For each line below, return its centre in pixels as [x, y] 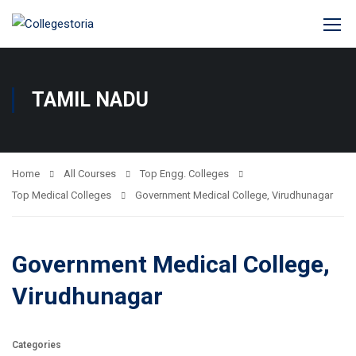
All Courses [90, 174]
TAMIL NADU [90, 100]
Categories [37, 345]
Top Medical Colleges [62, 195]
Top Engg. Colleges [184, 174]
